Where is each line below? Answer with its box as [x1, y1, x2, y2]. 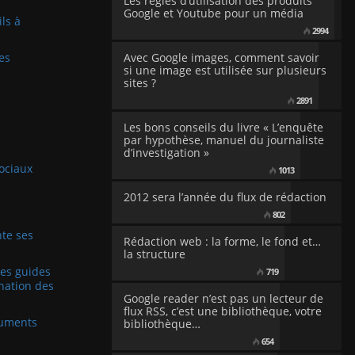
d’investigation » [124, 145, 209, 160]
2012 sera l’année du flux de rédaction [124, 189, 326, 204]
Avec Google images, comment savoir [124, 50, 319, 65]
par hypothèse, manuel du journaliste [124, 132, 324, 147]
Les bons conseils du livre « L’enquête [124, 120, 323, 135]
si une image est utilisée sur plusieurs [124, 63, 326, 78]
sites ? [124, 75, 156, 90]
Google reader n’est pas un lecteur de [124, 291, 323, 306]
